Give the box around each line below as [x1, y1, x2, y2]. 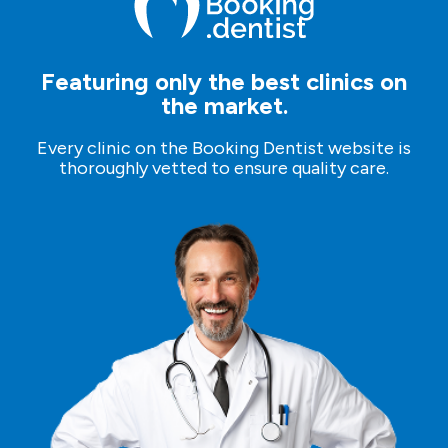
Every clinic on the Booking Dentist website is [37, 137, 411, 160]
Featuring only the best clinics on [41, 67, 407, 97]
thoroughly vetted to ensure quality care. [59, 157, 389, 180]
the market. [160, 91, 288, 121]
